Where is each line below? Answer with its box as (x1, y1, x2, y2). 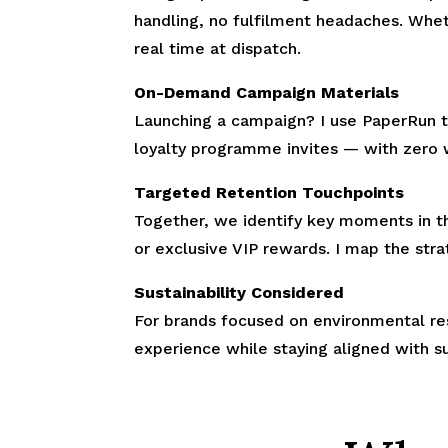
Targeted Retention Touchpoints (134, 182, 405, 202)
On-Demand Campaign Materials (134, 82, 400, 102)
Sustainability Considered (134, 282, 345, 302)
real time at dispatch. (134, 38, 302, 58)
